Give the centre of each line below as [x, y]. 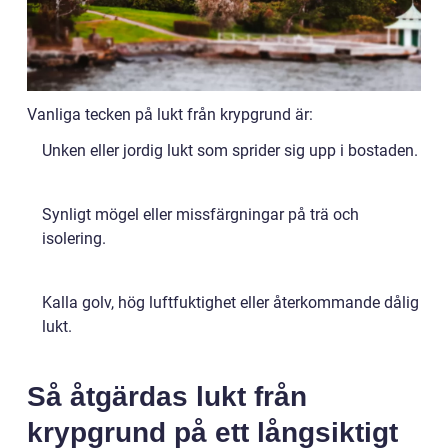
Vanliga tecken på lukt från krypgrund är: [170, 114]
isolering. [74, 238]
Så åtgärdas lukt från [167, 396]
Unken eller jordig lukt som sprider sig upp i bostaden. [230, 150]
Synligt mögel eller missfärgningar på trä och [200, 214]
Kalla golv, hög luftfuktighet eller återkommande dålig [230, 302]
